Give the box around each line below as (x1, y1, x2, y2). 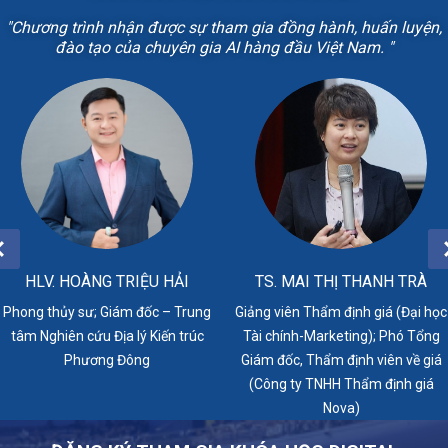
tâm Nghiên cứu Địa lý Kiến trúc (10, 328, 204, 345)
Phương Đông (64, 352, 150, 369)
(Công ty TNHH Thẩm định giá (248, 376, 434, 393)
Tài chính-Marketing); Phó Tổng (242, 328, 440, 345)
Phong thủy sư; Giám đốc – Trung (3, 304, 211, 321)
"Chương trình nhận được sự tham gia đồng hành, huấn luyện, (6, 18, 442, 37)
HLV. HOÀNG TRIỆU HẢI (25, 272, 189, 292)
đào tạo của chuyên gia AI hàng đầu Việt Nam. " (55, 38, 393, 57)
